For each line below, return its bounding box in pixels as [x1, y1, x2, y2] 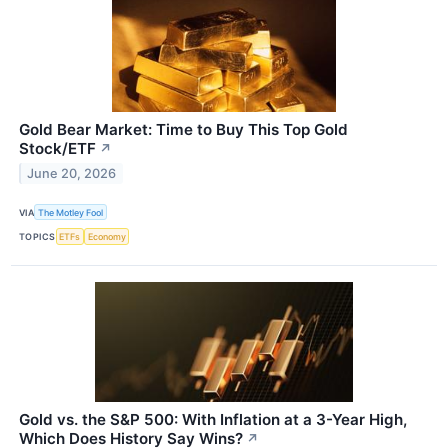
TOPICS [19, 231, 56, 242]
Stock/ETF [19, 139, 96, 159]
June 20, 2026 [27, 166, 117, 182]
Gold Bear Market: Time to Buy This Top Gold [19, 120, 348, 140]
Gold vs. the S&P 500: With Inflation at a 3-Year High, [19, 409, 407, 429]
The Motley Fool [38, 206, 104, 218]
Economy [87, 231, 126, 242]
